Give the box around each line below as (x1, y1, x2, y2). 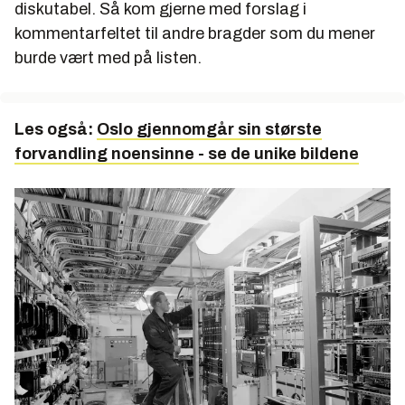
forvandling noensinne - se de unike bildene (14, 145, 359, 164)
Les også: (14, 120, 97, 139)
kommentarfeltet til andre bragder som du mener (14, 24, 375, 43)
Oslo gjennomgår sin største (97, 120, 322, 139)
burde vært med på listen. (14, 49, 202, 68)
